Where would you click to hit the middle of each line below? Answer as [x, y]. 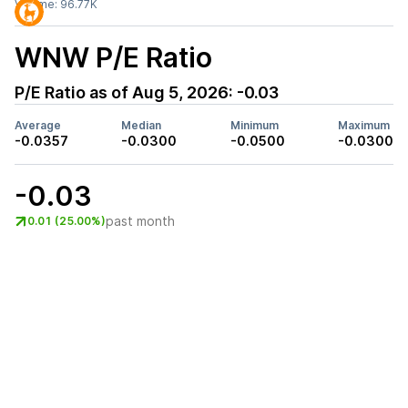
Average [38, 125]
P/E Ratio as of [73, 92]
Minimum [254, 125]
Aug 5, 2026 [180, 92]
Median [142, 125]
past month [140, 221]
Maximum [363, 125]
